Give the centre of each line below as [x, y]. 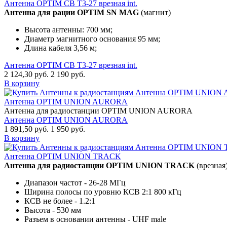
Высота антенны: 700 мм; [68, 30]
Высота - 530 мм [53, 210]
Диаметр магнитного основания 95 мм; [92, 39]
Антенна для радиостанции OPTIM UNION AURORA [98, 111]
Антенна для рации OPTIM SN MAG [72, 13]
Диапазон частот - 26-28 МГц [75, 183]
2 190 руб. [68, 74]
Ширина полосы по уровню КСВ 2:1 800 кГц [103, 192]
